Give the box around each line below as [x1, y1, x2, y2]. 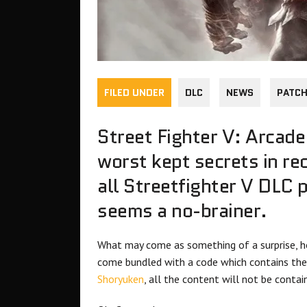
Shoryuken [97, 272, 144, 286]
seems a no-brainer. [97, 197, 267, 225]
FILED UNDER [104, 86, 164, 100]
